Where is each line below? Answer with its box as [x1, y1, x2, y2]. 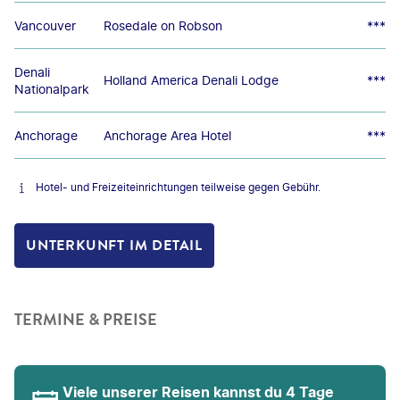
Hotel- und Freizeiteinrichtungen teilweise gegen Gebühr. [36, 179, 321, 194]
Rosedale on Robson [104, 17, 222, 33]
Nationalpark [14, 80, 89, 96]
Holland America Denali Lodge [104, 71, 279, 87]
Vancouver [14, 17, 76, 33]
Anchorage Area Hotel [104, 127, 231, 143]
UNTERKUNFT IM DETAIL [26, 235, 203, 256]
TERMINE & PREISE [14, 307, 157, 331]
